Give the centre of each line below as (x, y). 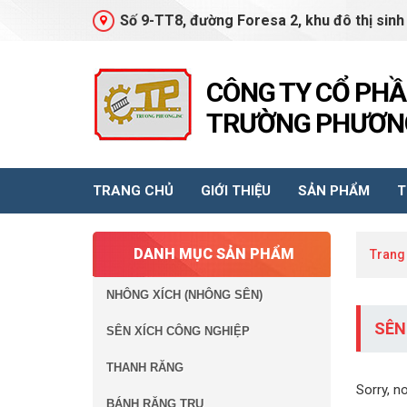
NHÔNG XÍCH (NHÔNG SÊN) (184, 295)
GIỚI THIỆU (236, 191)
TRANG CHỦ (133, 191)
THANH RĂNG (145, 367)
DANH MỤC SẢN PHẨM (214, 254)
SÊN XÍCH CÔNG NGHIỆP (178, 331)
